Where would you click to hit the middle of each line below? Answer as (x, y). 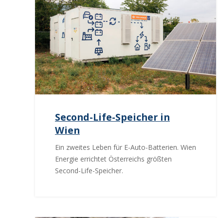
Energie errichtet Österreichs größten (113, 159)
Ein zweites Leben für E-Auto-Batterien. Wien (125, 147)
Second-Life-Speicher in (112, 117)
